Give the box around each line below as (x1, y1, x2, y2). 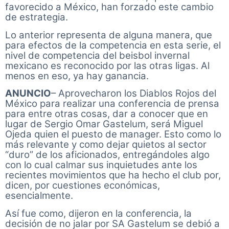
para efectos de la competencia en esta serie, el (5, 39, 221, 51)
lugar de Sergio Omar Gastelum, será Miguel (5, 118, 203, 130)
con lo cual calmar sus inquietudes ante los (5, 159, 197, 171)
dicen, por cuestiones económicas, (5, 179, 160, 192)
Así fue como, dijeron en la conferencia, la (5, 207, 192, 219)
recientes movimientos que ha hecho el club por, (5, 169, 221, 181)
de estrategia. (5, 11, 68, 24)
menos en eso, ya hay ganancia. (5, 70, 149, 82)
